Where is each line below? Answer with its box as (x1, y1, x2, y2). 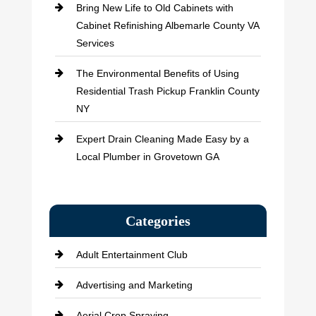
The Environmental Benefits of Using (75, 67, 239, 79)
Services (75, 37, 114, 49)
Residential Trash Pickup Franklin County (75, 85, 260, 97)
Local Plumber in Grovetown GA (75, 150, 219, 162)
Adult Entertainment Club (75, 249, 188, 261)
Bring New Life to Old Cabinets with (75, 1, 233, 13)
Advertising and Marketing (75, 279, 193, 291)
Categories (125, 213, 190, 229)
